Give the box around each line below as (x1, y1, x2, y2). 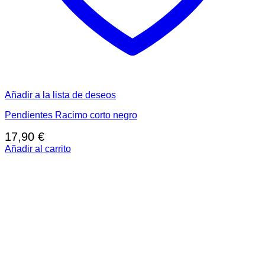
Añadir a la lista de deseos (5, 90, 116, 101)
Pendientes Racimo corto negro (5, 110, 137, 121)
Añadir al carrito (5, 144, 71, 154)
